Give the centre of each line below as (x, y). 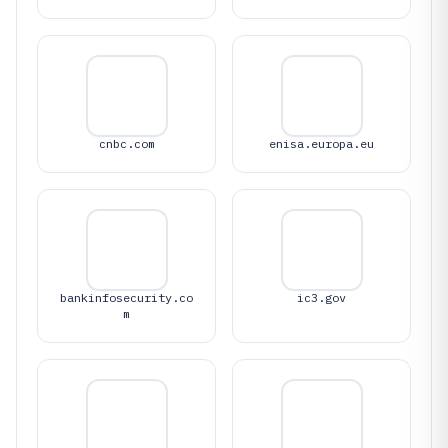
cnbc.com (126, 143)
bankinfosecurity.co (126, 297)
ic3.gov (321, 297)
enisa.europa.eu (321, 143)
